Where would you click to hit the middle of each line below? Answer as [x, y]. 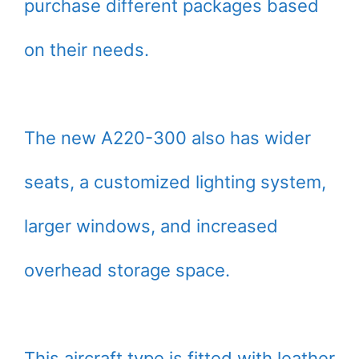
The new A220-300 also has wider [167, 138]
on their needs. [87, 50]
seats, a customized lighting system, [175, 182]
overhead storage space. [127, 270]
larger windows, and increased [151, 226]
